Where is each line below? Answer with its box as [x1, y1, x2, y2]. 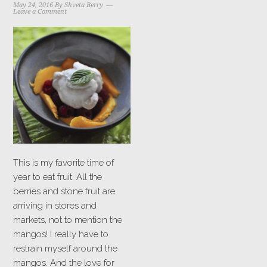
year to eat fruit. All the [13, 172, 103, 183]
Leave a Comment [13, 8, 67, 15]
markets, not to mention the [13, 215, 123, 226]
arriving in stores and [13, 200, 97, 212]
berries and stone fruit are [13, 186, 116, 197]
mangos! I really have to [13, 229, 109, 240]
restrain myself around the [13, 243, 118, 254]
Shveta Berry [64, 1, 104, 9]
